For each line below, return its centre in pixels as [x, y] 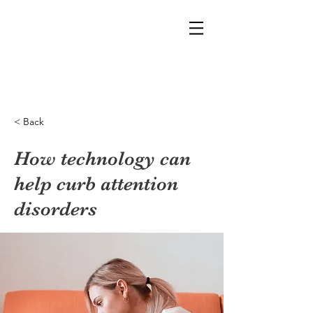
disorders [56, 209]
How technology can [102, 159]
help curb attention [96, 184]
